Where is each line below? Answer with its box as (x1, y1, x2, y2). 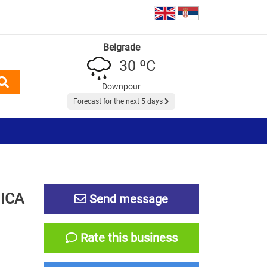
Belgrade (103, 41, 140, 53)
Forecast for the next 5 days (73, 97, 164, 105)
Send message (86, 191, 168, 206)
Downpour (102, 81, 141, 91)
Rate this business (77, 230, 178, 245)
